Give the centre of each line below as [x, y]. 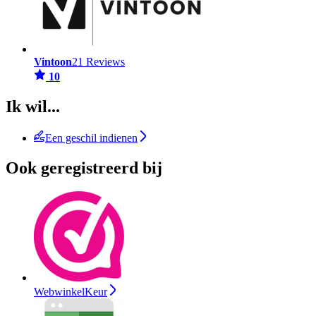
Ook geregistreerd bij [84, 168]
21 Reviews [98, 61]
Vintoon [53, 61]
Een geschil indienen [91, 138]
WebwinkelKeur [71, 292]
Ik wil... [33, 106]
